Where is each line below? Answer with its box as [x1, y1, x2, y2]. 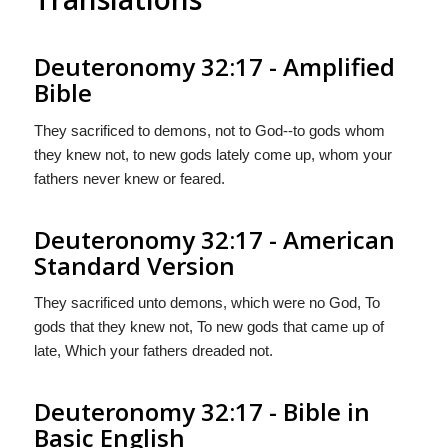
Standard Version [33, 248, 235, 282]
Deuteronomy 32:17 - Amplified [33, 49, 395, 83]
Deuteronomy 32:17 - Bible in [33, 395, 370, 429]
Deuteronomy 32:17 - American [33, 222, 395, 256]
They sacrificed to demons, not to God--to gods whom [33, 121, 385, 139]
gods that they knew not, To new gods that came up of [33, 318, 384, 336]
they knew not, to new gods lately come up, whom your [33, 145, 392, 163]
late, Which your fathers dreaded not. [33, 342, 273, 360]
